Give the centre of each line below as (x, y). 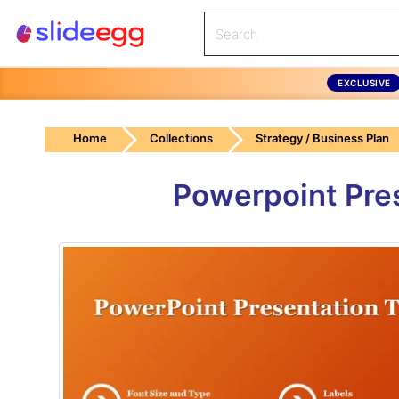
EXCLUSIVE (364, 82)
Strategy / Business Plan (322, 138)
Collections (181, 138)
